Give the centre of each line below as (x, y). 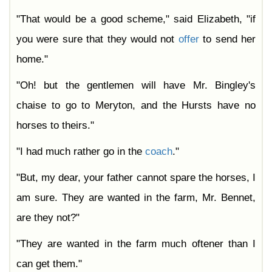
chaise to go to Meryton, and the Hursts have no (136, 106)
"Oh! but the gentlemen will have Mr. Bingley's (136, 86)
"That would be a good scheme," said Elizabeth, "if (136, 19)
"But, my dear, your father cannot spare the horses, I (136, 178)
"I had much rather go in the (81, 152)
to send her (227, 39)
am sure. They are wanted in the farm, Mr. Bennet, (136, 198)
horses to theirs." (55, 126)
